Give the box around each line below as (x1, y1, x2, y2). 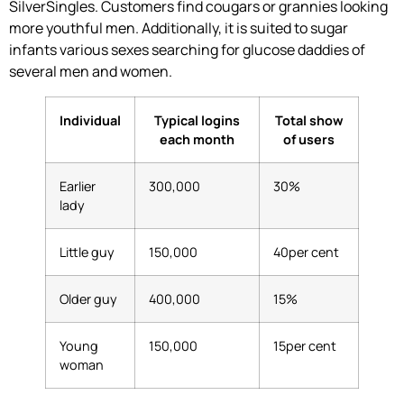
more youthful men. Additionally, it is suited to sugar (9, 17, 348, 38)
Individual (60, 111, 121, 129)
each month (160, 130, 234, 148)
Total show (274, 111, 344, 129)
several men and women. (9, 60, 172, 81)
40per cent (273, 243, 339, 261)
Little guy (60, 243, 115, 261)
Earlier (60, 177, 96, 195)
